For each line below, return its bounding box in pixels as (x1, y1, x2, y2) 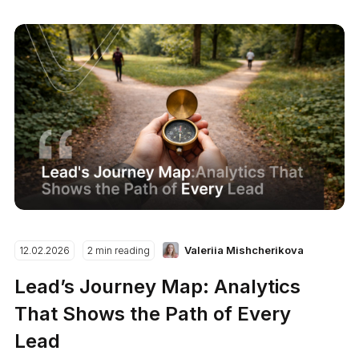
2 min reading (87, 244, 151, 256)
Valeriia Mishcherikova (184, 243, 305, 256)
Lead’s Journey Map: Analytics (14, 274, 301, 298)
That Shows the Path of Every (14, 301, 292, 325)
